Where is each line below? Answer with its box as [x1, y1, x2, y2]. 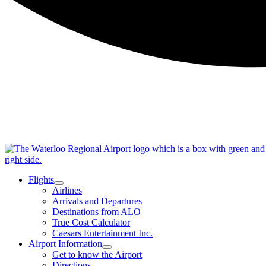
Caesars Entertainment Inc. [52, 227, 153, 238]
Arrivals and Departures [52, 195, 142, 206]
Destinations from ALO [52, 206, 141, 217]
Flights [28, 174, 54, 185]
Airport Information [28, 238, 102, 249]
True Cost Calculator [52, 217, 130, 227]
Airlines [52, 185, 82, 195]
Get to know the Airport [52, 249, 142, 259]
